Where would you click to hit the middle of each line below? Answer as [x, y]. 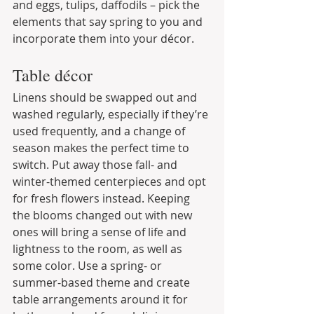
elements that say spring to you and [109, 21]
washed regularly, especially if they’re [112, 114]
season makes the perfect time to [102, 148]
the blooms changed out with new [104, 215]
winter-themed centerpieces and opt [111, 181]
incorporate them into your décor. [103, 38]
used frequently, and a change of [100, 131]
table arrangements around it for [102, 299]
